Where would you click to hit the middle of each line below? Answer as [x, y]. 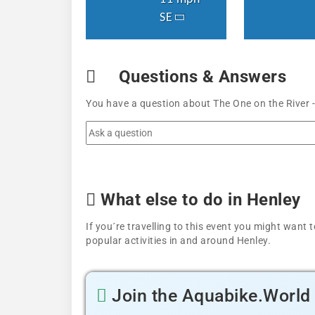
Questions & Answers [200, 77]
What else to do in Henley [198, 200]
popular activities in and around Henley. [178, 240]
